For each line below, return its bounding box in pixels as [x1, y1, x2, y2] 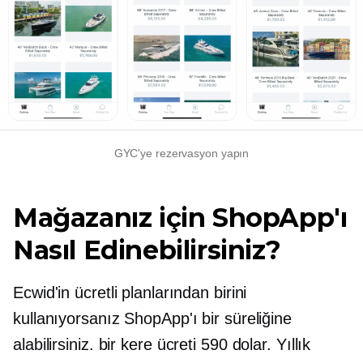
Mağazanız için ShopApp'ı [13, 201, 348, 233]
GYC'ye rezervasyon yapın [113, 146, 250, 160]
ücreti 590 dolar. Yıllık [152, 335, 311, 353]
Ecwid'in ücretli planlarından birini [13, 283, 247, 301]
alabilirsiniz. [13, 335, 99, 353]
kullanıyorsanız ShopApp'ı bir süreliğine [13, 309, 292, 327]
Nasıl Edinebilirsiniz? [13, 233, 281, 266]
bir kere [98, 335, 152, 353]
